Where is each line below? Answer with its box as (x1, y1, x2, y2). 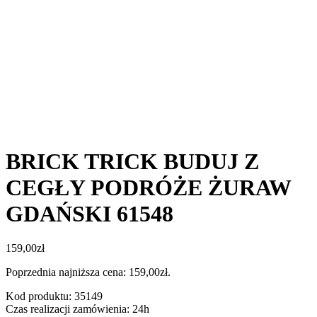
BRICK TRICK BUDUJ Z (6, 148, 259, 174)
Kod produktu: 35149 (6, 289, 103, 302)
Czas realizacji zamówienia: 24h (6, 302, 149, 315)
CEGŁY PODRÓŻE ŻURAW (6, 174, 291, 200)
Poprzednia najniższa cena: (6, 265, 129, 278)
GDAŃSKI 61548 (6, 200, 173, 226)
